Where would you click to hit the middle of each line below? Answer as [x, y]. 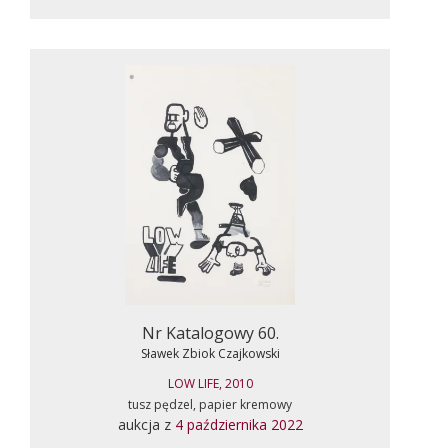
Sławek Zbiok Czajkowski [210, 353]
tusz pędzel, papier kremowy [210, 404]
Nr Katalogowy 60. [210, 332]
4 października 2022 [238, 424]
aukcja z [146, 424]
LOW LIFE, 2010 [210, 383]
